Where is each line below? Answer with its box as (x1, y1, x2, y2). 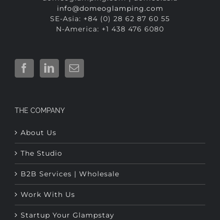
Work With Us (21, 166, 75, 176)
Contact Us (21, 208, 64, 217)
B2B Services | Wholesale (21, 146, 119, 155)
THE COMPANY (15, 83, 65, 91)
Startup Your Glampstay (21, 187, 114, 196)
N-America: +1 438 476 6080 (56, 1, 164, 10)
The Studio (21, 125, 62, 135)
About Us (21, 105, 56, 114)
